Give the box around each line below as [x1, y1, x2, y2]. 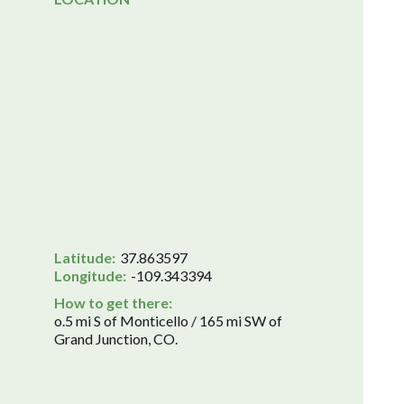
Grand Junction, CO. [54, 330, 178, 348]
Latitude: [54, 249, 115, 267]
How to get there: [54, 294, 172, 312]
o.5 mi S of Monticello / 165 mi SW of [54, 312, 282, 330]
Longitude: [54, 267, 126, 285]
